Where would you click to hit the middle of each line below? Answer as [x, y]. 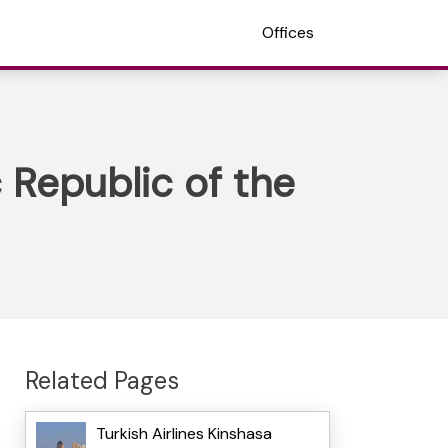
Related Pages [101, 380]
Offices [288, 32]
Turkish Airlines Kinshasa [183, 434]
